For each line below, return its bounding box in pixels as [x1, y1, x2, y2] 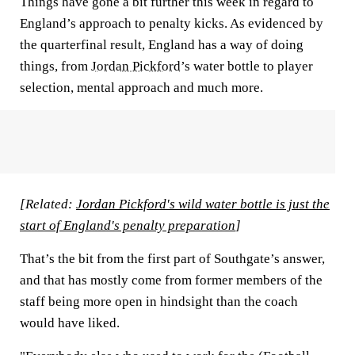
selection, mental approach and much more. [20, 80, 263, 95]
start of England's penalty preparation [20, 218, 235, 233]
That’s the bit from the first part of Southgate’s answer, [20, 251, 325, 266]
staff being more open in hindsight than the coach [20, 294, 298, 309]
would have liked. [20, 315, 120, 330]
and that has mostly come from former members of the [20, 273, 323, 288]
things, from [20, 59, 91, 74]
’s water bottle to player [181, 59, 313, 74]
